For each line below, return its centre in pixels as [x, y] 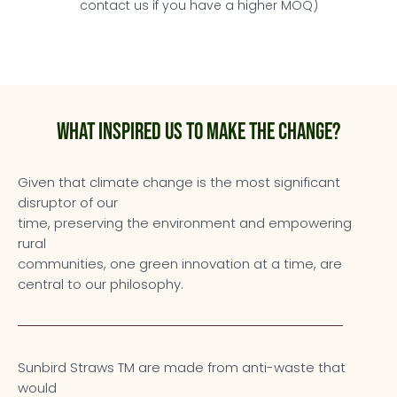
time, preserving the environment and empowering [185, 223]
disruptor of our [68, 202]
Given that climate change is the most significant [179, 182]
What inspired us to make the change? [198, 132]
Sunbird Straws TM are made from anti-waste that [182, 367]
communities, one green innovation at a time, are [180, 264]
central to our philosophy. [101, 284]
